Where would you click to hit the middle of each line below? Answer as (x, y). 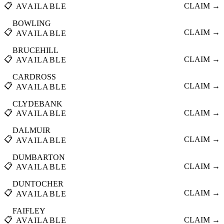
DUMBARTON (39, 157)
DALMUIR (31, 130)
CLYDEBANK (37, 103)
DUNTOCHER (38, 184)
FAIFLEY (29, 210)
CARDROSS (34, 77)
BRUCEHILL (35, 50)
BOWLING (32, 23)
